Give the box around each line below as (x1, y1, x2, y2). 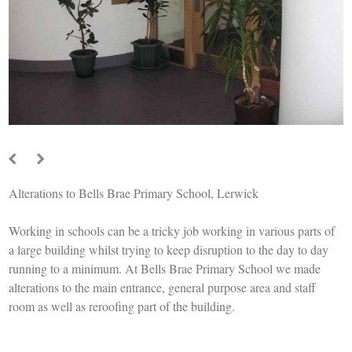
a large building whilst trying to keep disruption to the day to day (9, 241, 329, 258)
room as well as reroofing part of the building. (9, 298, 236, 315)
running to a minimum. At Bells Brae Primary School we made (9, 260, 321, 277)
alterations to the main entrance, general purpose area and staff (9, 279, 317, 296)
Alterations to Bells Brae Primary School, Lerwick (9, 185, 259, 202)
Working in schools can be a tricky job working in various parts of (9, 222, 335, 240)
